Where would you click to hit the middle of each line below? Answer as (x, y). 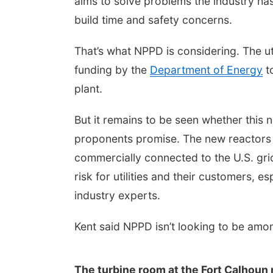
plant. (88, 89)
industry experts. (117, 195)
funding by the (112, 70)
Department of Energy (206, 70)
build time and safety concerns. (153, 20)
